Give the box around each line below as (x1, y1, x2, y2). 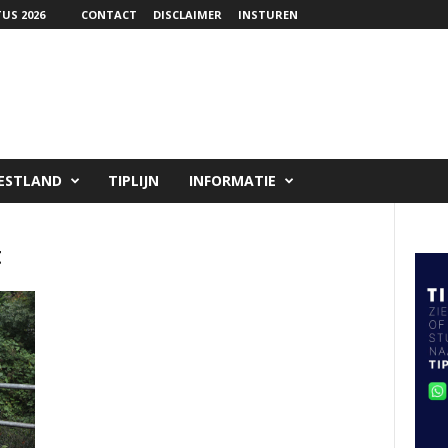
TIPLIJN (107, 171, 159, 190)
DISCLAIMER (152, 7, 222, 22)
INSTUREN (237, 7, 298, 22)
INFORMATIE (188, 171, 276, 190)
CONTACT (80, 7, 137, 22)
